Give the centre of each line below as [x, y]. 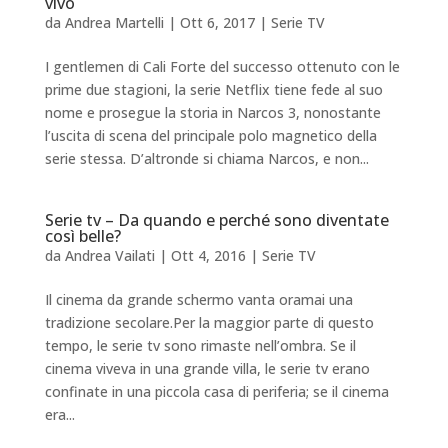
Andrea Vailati [109, 255]
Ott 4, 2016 [208, 255]
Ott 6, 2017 [217, 22]
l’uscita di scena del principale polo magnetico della [210, 135]
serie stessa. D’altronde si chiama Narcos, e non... [206, 158]
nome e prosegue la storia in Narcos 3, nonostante [212, 112]
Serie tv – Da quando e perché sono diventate [216, 220]
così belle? [82, 236]
